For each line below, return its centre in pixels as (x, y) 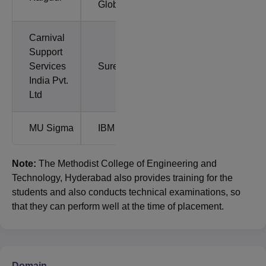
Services (47, 66)
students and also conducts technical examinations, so (126, 192)
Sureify (113, 66)
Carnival (47, 37)
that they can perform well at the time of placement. (119, 206)
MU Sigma (51, 128)
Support (46, 52)
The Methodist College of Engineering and (128, 163)
